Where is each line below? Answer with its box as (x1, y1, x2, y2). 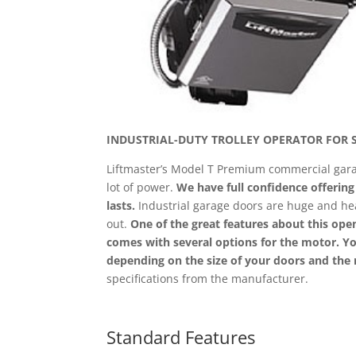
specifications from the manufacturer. (106, 270, 309, 286)
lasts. (106, 197, 136, 213)
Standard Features (106, 324, 256, 349)
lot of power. (106, 179, 177, 195)
